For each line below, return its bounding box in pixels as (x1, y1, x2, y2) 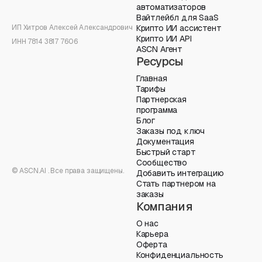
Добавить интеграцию (136, 167, 224, 178)
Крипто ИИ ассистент (136, 22, 222, 33)
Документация (136, 136, 194, 147)
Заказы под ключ (136, 125, 205, 136)
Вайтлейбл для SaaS (136, 12, 219, 23)
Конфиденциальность (136, 249, 223, 260)
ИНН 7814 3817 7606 (12, 36, 78, 46)
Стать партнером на (136, 178, 216, 189)
